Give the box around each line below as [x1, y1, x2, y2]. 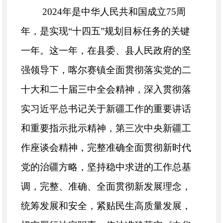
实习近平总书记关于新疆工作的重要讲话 [21, 104, 192, 114]
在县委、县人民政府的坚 [87, 45, 192, 56]
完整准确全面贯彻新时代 [87, 142, 192, 153]
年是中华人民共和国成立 [62, 6, 167, 17]
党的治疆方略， [21, 162, 88, 173]
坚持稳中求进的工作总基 [87, 162, 192, 173]
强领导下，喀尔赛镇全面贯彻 [21, 65, 144, 76]
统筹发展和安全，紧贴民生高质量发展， [21, 201, 192, 212]
